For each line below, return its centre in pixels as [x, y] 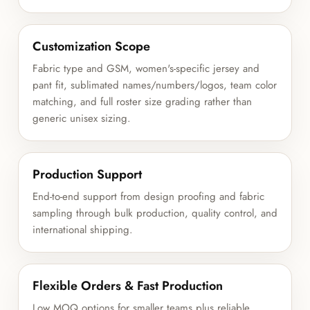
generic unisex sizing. [82, 118]
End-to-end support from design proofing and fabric [149, 196]
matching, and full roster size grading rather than [143, 101]
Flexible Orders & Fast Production [128, 285]
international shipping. [83, 229]
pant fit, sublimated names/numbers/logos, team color [155, 85]
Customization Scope [92, 46]
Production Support [88, 174]
